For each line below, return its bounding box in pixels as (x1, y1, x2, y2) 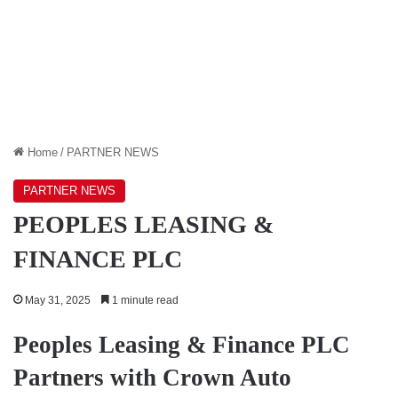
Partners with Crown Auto (13, 363, 291, 391)
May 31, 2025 (25, 293, 91, 306)
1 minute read (109, 293, 179, 306)
